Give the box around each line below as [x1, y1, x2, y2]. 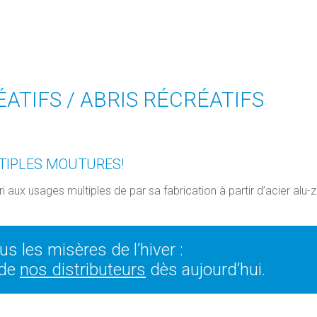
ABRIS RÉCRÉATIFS [80, 87, 264, 112]
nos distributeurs [20, 260, 146, 280]
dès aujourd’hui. [146, 260, 265, 280]
